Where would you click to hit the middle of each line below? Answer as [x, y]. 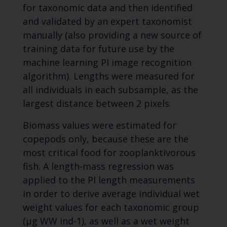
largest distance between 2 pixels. [97, 104]
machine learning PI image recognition [107, 63]
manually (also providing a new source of [112, 35]
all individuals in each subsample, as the [110, 90]
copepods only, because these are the [105, 139]
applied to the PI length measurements [109, 180]
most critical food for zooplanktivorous [109, 153]
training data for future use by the [98, 49]
